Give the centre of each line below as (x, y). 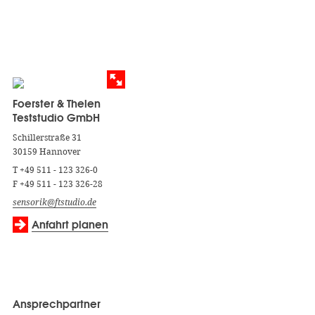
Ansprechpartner (56, 304)
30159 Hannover (46, 152)
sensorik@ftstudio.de (54, 202)
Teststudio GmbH (56, 118)
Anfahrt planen (70, 225)
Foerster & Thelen (58, 104)
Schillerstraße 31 (47, 138)
